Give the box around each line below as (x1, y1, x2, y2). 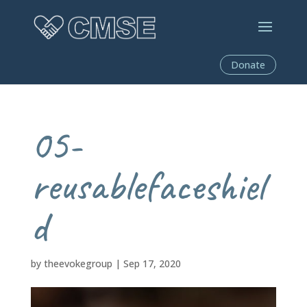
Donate (231, 58, 266, 71)
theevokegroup (43, 257, 112, 270)
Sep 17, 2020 (123, 257, 181, 270)
